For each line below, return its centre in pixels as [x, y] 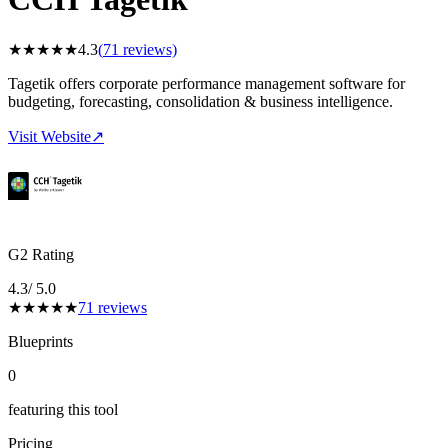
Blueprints [40, 341]
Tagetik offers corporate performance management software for [206, 83]
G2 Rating [41, 254]
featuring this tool [63, 409]
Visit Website [49, 136]
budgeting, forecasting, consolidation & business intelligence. [200, 101]
